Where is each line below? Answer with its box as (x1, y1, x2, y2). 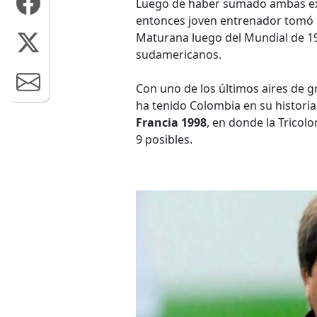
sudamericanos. (136, 47, 221, 62)
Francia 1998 (136, 115, 207, 130)
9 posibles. (136, 132, 192, 147)
